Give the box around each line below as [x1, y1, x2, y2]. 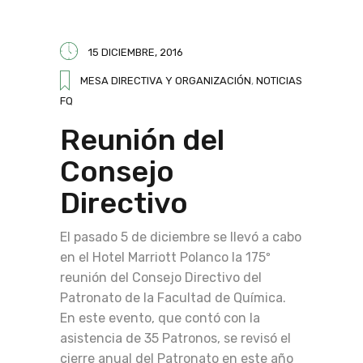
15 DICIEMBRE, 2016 [88, 46, 183, 58]
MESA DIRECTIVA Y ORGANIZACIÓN [80, 75, 251, 87]
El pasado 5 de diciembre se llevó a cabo [60, 229, 301, 245]
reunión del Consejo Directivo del [60, 270, 262, 285]
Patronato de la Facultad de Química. [60, 290, 286, 305]
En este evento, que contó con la [60, 310, 260, 326]
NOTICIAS [256, 75, 302, 87]
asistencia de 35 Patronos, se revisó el [60, 331, 291, 346]
